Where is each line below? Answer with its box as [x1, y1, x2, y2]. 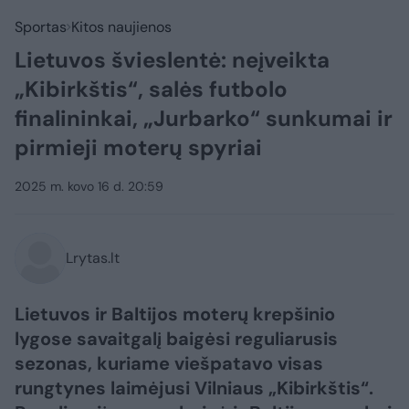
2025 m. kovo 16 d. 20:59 [15, 178, 163, 194]
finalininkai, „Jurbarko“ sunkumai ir [15, 104, 393, 132]
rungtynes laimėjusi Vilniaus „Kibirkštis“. [15, 376, 373, 400]
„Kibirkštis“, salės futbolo [15, 75, 288, 103]
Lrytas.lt [66, 248, 120, 267]
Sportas [15, 17, 67, 37]
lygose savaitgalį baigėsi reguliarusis [15, 327, 338, 351]
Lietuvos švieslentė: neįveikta [15, 46, 330, 74]
